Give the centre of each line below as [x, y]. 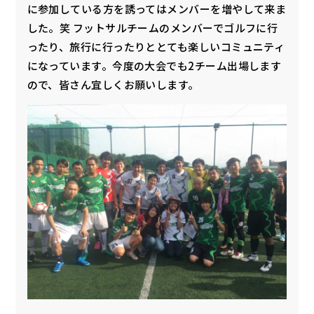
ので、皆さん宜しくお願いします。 [113, 85]
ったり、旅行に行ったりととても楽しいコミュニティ [156, 47]
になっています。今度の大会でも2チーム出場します [154, 66]
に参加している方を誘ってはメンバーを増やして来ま [157, 9]
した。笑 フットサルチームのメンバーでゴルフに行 [152, 28]
